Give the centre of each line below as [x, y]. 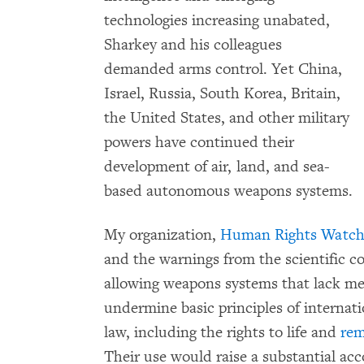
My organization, [162, 235]
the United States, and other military [227, 118]
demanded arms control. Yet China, [223, 69]
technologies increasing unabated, [217, 20]
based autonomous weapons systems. [228, 191]
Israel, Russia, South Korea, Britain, [222, 93]
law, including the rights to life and [222, 332]
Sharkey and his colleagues [193, 45]
